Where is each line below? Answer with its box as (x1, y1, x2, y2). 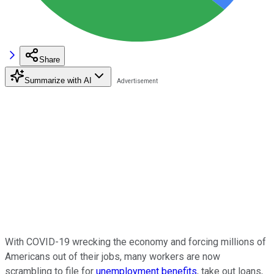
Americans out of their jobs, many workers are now (5, 250, 220, 262)
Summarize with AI (24, 75, 92, 85)
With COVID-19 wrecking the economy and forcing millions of (5, 235, 266, 248)
